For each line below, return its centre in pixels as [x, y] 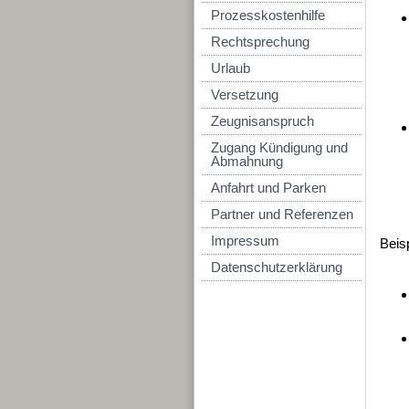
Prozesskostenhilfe [268, 15]
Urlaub [231, 68]
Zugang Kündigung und [279, 147]
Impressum [245, 241]
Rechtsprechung [260, 42]
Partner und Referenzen [282, 214]
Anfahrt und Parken [268, 188]
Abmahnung [247, 161]
